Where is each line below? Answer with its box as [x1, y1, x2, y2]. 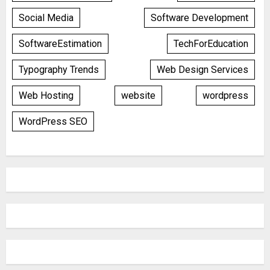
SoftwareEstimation [19, 37, 102, 49]
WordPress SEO [19, 115, 87, 127]
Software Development [151, 11, 248, 24]
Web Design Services [157, 63, 248, 75]
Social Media [19, 11, 74, 24]
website [121, 89, 155, 101]
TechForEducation [174, 37, 248, 49]
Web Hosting [19, 89, 74, 101]
